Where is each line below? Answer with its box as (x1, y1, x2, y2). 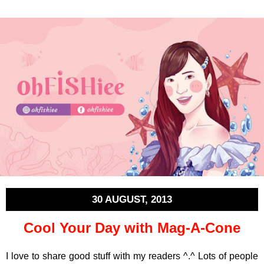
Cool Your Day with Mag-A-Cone (24, 220, 240, 236)
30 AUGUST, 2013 (92, 193, 172, 205)
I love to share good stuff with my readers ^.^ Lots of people (6, 251, 258, 262)
